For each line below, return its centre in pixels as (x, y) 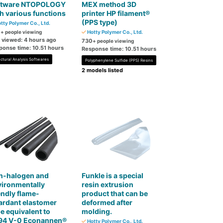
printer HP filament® (116, 13)
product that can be (115, 193)
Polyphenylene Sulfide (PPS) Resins (119, 60)
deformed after (107, 202)
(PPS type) (100, 22)
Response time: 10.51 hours (119, 49)
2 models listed (103, 70)
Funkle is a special (113, 175)
